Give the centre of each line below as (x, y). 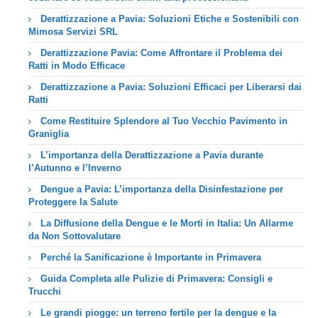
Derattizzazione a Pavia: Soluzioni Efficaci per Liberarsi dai (171, 87)
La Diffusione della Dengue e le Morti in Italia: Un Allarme (167, 223)
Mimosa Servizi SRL (73, 31)
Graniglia (49, 133)
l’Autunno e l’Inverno (75, 168)
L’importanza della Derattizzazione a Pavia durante (152, 155)
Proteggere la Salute (73, 202)
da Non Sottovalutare (75, 236)
